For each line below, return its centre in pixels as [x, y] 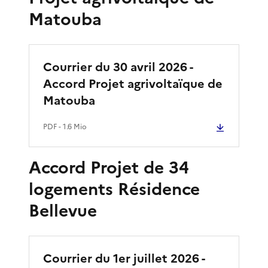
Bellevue [63, 210]
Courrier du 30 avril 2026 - [118, 67]
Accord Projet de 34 [109, 167]
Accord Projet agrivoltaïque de [133, 83]
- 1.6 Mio [72, 127]
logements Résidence [114, 189]
